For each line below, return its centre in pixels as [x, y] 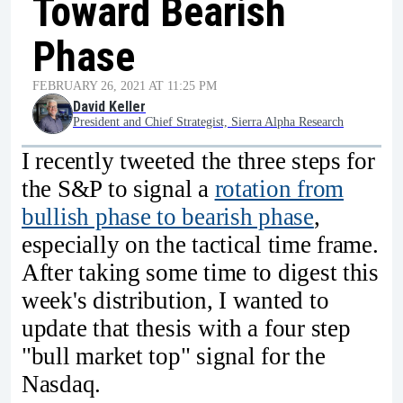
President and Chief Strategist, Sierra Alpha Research [208, 122]
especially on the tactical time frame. [200, 245]
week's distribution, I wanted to [175, 300]
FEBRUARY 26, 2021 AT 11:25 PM [125, 86]
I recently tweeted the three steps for [198, 161]
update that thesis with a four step [186, 328]
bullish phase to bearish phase [168, 217]
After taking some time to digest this [200, 273]
